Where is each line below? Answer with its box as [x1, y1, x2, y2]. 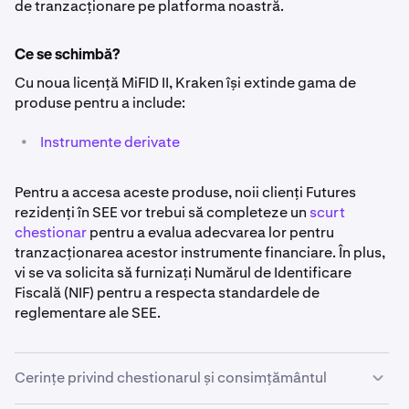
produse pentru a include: [15, 93, 185, 113]
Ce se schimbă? [15, 48, 120, 64]
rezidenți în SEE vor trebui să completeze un [15, 203, 309, 223]
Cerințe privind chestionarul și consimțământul [15, 368, 327, 388]
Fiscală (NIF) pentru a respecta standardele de [15, 283, 320, 303]
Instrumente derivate [40, 132, 180, 152]
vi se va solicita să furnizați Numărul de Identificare [15, 263, 351, 283]
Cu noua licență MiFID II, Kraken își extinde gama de [15, 73, 356, 93]
